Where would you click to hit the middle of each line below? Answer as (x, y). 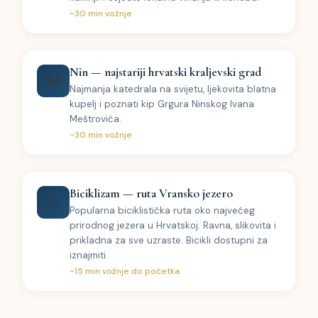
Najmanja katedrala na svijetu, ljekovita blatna (173, 89)
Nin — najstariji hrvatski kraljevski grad (165, 72)
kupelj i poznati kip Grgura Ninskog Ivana (162, 104)
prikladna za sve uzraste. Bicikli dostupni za (169, 241)
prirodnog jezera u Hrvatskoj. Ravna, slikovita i (173, 226)
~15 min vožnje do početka (125, 272)
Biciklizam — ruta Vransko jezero (151, 193)
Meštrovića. (95, 119)
